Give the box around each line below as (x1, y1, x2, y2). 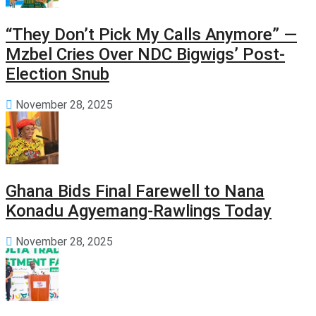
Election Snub (6, 64, 109, 85)
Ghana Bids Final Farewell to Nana (6, 181, 265, 202)
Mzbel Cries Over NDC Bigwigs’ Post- (6, 44, 285, 65)
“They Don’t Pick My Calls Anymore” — (6, 25, 297, 45)
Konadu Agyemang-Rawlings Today (6, 201, 272, 221)
